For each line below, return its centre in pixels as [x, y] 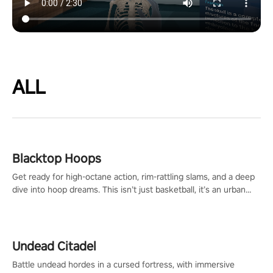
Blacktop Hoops [57, 158]
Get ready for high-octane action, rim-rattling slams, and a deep [133, 177]
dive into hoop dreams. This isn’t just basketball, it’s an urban [129, 190]
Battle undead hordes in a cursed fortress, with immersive [123, 264]
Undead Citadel [54, 246]
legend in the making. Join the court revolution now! [112, 202]
